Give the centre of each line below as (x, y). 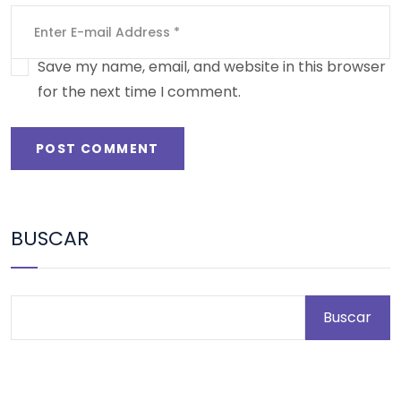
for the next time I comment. (139, 92)
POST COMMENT (98, 149)
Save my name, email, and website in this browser (212, 67)
